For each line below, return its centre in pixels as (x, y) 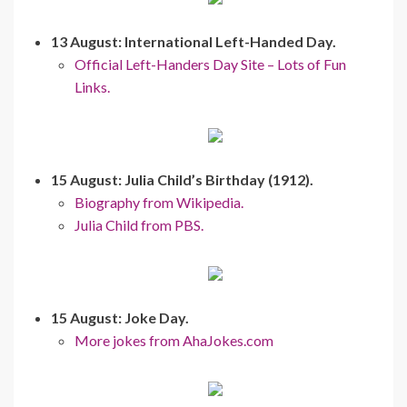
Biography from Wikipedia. (159, 202)
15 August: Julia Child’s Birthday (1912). (182, 179)
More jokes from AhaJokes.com (174, 340)
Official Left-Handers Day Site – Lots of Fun (210, 64)
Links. (92, 86)
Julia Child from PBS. (139, 224)
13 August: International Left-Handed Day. (194, 41)
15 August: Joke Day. (120, 317)
